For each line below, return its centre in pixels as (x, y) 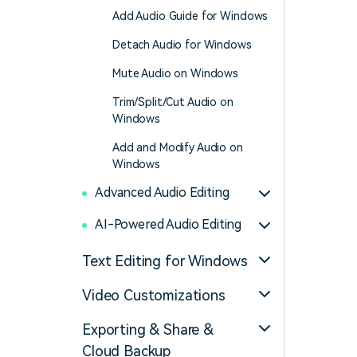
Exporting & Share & (148, 330)
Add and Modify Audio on (178, 147)
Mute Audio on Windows (176, 73)
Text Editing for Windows (165, 261)
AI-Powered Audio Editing (169, 224)
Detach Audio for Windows (182, 45)
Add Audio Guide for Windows (190, 16)
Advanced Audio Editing (162, 192)
